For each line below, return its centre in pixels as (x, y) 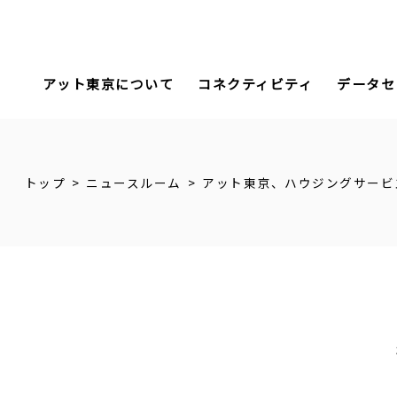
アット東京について (108, 84)
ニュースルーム (134, 182)
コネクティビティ (256, 84)
